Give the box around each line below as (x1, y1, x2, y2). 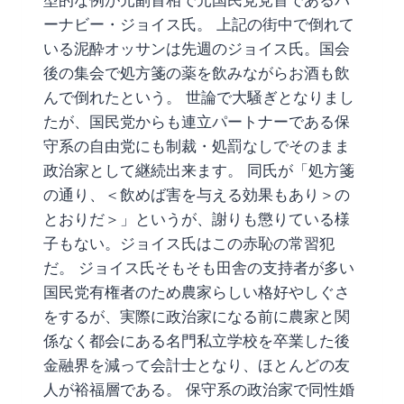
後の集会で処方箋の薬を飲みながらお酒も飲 (43, 63, 350, 82)
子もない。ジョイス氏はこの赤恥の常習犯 (43, 234, 335, 252)
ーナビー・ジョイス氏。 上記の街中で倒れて (43, 14, 354, 33)
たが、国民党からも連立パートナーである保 (43, 112, 350, 131)
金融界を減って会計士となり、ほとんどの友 (43, 355, 350, 374)
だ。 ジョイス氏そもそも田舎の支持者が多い (43, 258, 354, 277)
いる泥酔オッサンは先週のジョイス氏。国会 (43, 39, 350, 58)
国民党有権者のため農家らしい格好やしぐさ (43, 282, 350, 301)
